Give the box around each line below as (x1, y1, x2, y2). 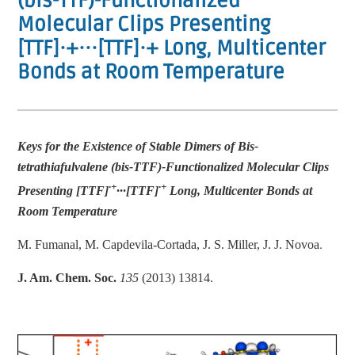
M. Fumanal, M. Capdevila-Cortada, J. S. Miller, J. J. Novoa (17, 238, 320, 252)
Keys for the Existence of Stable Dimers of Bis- (17, 139, 259, 153)
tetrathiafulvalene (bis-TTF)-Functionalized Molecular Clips (17, 159, 330, 174)
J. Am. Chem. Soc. (17, 271, 117, 285)
